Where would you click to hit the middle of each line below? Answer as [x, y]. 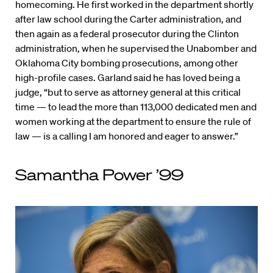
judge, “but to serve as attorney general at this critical [128, 92]
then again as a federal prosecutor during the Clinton [127, 34]
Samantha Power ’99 [99, 175]
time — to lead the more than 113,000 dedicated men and [136, 107]
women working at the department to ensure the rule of [133, 122]
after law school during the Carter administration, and [128, 19]
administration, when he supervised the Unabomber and [136, 48]
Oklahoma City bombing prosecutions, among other [127, 63]
